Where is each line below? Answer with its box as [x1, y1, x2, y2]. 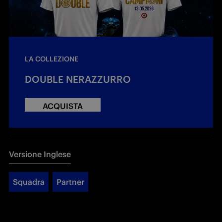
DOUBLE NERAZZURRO [25, 73, 131, 85]
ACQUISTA [43, 101, 83, 111]
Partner [56, 176, 84, 187]
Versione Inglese [9, 149, 71, 159]
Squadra [13, 176, 45, 187]
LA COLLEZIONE [25, 54, 78, 63]
